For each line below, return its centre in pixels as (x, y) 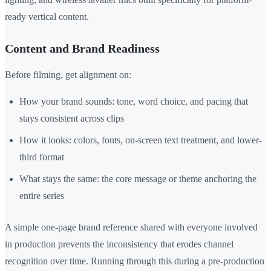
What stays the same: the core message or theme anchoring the (138, 179)
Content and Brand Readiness (82, 49)
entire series (42, 196)
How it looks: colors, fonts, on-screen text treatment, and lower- (141, 140)
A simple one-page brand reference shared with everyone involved (131, 227)
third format (42, 157)
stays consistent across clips (72, 119)
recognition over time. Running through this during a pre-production (135, 261)
